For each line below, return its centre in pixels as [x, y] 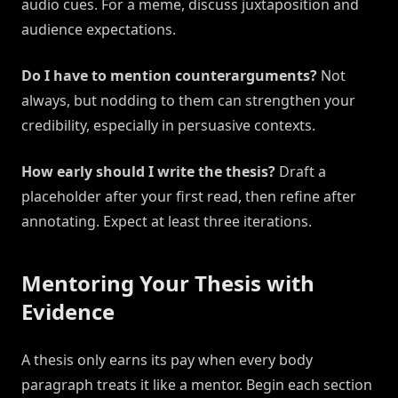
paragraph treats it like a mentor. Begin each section [197, 385]
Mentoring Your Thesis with [168, 283]
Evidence [68, 312]
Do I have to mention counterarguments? [169, 76]
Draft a [301, 172]
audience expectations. [99, 30]
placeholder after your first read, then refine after [189, 197]
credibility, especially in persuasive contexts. [168, 126]
